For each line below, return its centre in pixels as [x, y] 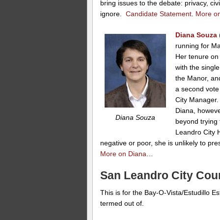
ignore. [113, 14]
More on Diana [124, 153]
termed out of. [122, 204]
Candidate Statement [159, 14]
